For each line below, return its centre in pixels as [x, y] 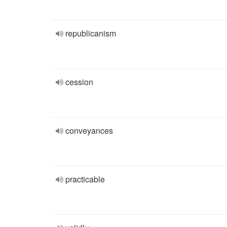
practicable [85, 179]
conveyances [89, 130]
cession [79, 82]
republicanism [91, 33]
